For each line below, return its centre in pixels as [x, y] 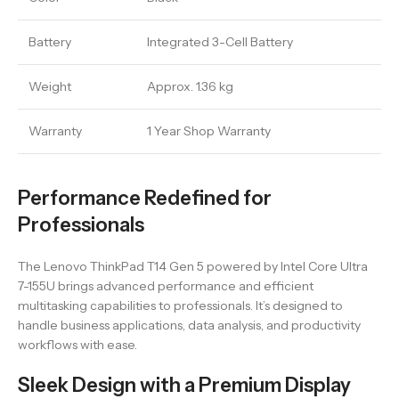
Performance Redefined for [145, 198]
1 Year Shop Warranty [209, 131]
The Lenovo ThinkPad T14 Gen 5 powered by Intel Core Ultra [193, 266]
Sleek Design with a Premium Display [184, 385]
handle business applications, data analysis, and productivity [189, 325]
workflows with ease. [77, 345]
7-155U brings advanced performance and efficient [166, 286]
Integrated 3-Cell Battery [220, 42]
